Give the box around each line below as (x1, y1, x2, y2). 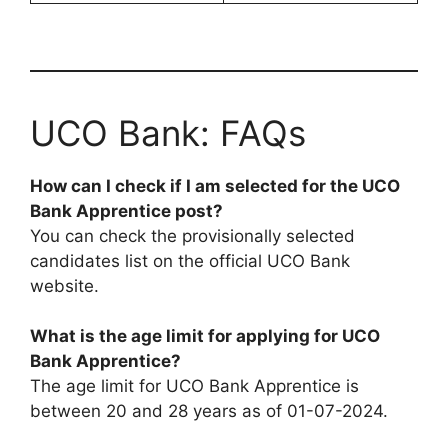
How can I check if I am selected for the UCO (30, 175, 400, 196)
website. (30, 275, 99, 296)
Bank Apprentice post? (30, 200, 223, 221)
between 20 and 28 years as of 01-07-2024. (30, 401, 388, 422)
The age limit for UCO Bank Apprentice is (30, 376, 359, 397)
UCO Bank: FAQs (30, 111, 306, 154)
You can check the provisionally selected (30, 225, 355, 246)
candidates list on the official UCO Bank (30, 250, 350, 271)
